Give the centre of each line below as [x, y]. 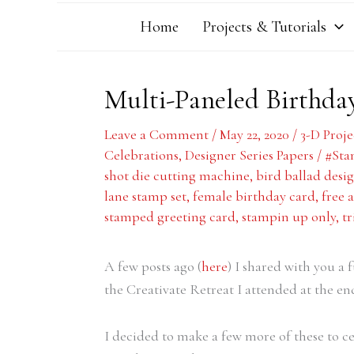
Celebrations [141, 155]
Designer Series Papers [249, 155]
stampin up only [289, 217]
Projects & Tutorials [264, 27]
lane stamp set [145, 196]
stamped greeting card [170, 217]
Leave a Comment [156, 134]
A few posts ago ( [153, 266]
